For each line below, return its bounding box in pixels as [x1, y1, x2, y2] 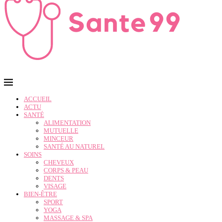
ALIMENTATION [44, 119, 91, 126]
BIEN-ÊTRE [24, 190, 57, 198]
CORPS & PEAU [44, 166, 88, 174]
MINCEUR [44, 135, 73, 142]
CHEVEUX [44, 159, 74, 166]
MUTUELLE [44, 127, 78, 134]
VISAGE [44, 182, 66, 190]
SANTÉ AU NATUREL [44, 143, 105, 150]
